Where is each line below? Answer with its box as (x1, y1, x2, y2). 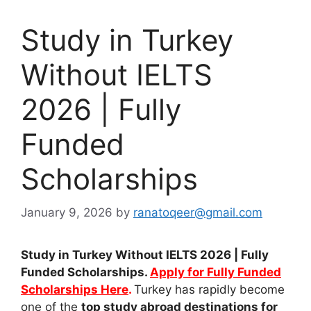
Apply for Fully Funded (150, 265, 281, 280)
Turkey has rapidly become (134, 283, 285, 297)
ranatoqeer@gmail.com (133, 205, 262, 220)
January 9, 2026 (21, 205, 112, 220)
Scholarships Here (21, 283, 128, 297)
